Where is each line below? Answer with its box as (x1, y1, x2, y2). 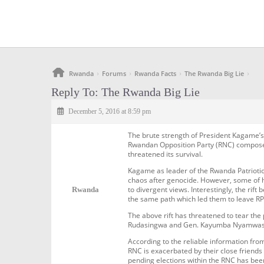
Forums (102, 69, 126, 78)
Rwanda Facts (134, 69, 176, 78)
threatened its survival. (128, 149, 203, 159)
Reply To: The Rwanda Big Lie (51, 85, 200, 98)
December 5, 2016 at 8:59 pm (68, 107, 151, 115)
